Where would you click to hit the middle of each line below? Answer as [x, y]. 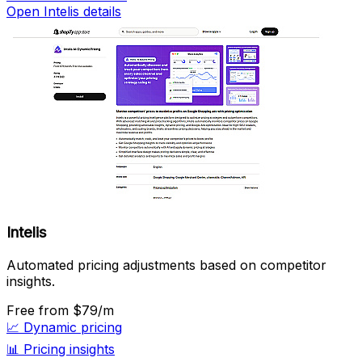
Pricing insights [69, 349]
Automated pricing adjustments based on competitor [166, 265]
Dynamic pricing [73, 328]
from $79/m [76, 311]
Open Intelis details [64, 11]
